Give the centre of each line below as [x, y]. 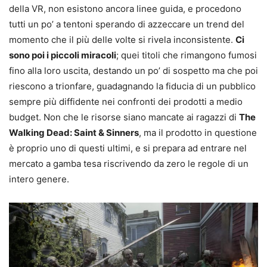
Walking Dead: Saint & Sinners [74, 133]
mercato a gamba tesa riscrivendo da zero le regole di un [129, 164]
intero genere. [39, 179]
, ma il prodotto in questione [198, 133]
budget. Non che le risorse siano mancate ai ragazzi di [124, 117]
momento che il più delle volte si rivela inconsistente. [122, 40]
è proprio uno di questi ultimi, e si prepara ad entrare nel [128, 148]
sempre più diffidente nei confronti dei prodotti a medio [126, 102]
